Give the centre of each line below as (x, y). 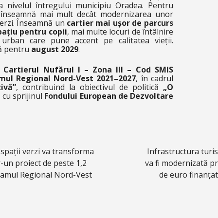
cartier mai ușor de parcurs (120, 23)
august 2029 (54, 49)
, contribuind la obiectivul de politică (89, 87)
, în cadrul (154, 78)
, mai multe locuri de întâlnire (120, 32)
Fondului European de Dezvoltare (109, 96)
